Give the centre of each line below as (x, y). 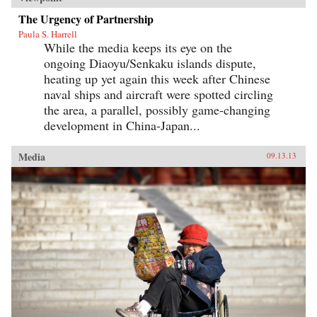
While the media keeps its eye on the (138, 47)
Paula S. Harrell (48, 34)
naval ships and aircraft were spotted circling (158, 94)
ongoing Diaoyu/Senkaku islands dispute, (150, 63)
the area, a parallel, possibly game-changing (157, 109)
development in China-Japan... (122, 125)
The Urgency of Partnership (86, 18)
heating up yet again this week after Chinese (157, 78)
